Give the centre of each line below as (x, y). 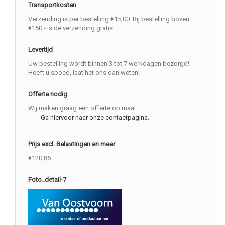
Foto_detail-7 (47, 179)
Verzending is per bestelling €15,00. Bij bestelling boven (109, 19)
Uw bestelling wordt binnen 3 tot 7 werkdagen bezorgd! (109, 63)
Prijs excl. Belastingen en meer (72, 144)
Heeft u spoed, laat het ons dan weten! (84, 72)
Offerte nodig (48, 94)
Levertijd (40, 49)
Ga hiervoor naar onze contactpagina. (95, 117)
